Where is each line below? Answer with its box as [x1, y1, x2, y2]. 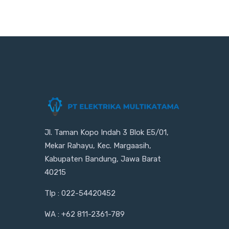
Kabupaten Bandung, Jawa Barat [44, 154, 161, 164]
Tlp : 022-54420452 [44, 188, 116, 198]
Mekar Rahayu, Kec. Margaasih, [44, 141, 151, 150]
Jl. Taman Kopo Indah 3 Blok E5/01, [44, 127, 169, 137]
